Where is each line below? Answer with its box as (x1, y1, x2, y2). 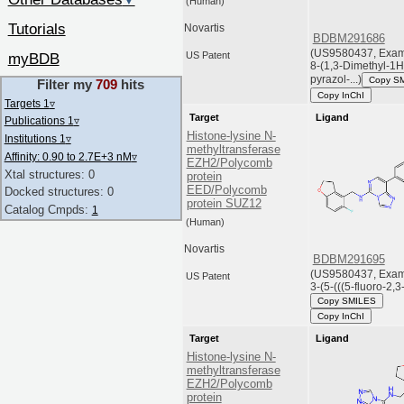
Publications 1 (4, 115, 74, 127)
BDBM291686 (312, 31, 385, 45)
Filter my (37, 77, 96, 93)
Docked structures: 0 (4, 185, 114, 199)
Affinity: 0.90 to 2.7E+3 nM (4, 150, 132, 162)
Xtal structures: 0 (4, 167, 95, 181)
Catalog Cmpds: (4, 203, 92, 217)
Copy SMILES (317, 296, 377, 307)
